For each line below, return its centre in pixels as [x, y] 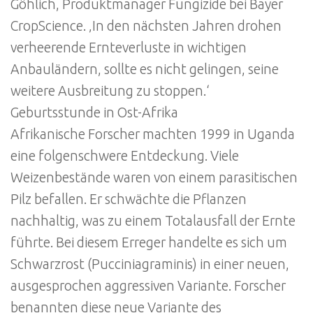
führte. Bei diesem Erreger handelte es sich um [149, 242]
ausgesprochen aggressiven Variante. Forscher [148, 285]
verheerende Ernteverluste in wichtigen [129, 47]
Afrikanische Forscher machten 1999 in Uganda [153, 134]
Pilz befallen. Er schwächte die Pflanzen [129, 199]
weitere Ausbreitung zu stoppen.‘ [110, 90]
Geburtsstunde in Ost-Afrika [94, 112]
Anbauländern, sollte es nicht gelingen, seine [145, 69]
